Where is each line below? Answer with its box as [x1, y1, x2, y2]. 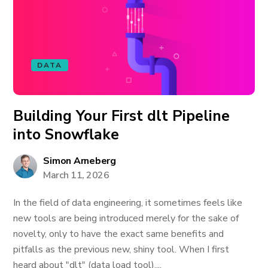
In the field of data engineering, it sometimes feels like [13, 196, 243, 209]
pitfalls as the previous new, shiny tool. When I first [13, 243, 230, 256]
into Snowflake [13, 124, 120, 145]
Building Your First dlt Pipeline [13, 106, 230, 126]
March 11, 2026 [43, 169, 109, 182]
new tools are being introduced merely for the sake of [13, 212, 239, 225]
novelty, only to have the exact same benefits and [13, 227, 224, 240]
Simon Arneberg [43, 154, 116, 167]
